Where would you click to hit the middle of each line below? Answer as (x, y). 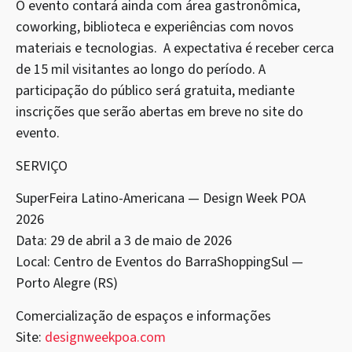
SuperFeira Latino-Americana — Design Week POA (161, 199)
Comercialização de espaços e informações (143, 316)
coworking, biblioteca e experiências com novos (155, 27)
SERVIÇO (42, 166)
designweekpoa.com (105, 337)
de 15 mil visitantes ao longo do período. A (141, 70)
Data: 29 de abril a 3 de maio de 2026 (124, 241)
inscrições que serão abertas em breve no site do (159, 112)
